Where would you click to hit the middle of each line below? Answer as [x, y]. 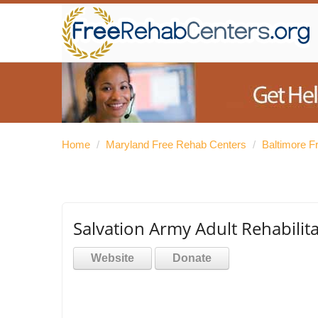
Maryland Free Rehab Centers [176, 144]
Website [113, 258]
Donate [192, 258]
